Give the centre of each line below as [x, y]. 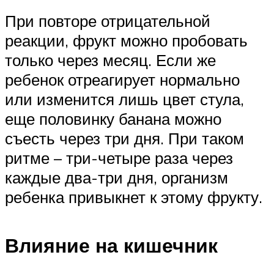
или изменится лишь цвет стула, [124, 99]
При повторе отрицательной [108, 21]
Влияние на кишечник [111, 245]
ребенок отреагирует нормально [122, 80]
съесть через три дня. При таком [124, 138]
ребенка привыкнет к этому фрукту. [134, 197]
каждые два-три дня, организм [117, 177]
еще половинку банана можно [113, 119]
